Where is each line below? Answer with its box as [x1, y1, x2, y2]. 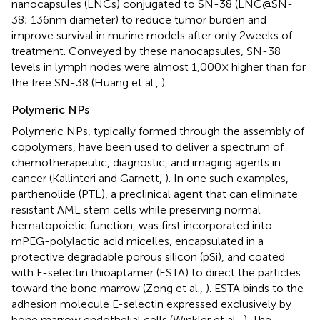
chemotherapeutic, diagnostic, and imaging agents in [11, 155, 281, 169]
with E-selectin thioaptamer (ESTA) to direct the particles [11, 265, 301, 279]
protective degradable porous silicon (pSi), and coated [11, 249, 285, 264]
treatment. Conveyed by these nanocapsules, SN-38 [11, 44, 281, 58]
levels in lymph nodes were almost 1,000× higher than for [11, 59, 306, 74]
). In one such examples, [165, 171, 289, 185]
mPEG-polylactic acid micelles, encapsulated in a [11, 234, 264, 248]
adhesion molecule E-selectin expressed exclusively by [11, 296, 291, 311]
